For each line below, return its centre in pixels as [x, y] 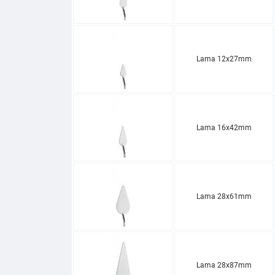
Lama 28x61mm [224, 196]
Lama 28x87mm [224, 265]
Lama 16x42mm [224, 127]
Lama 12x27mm [224, 59]
